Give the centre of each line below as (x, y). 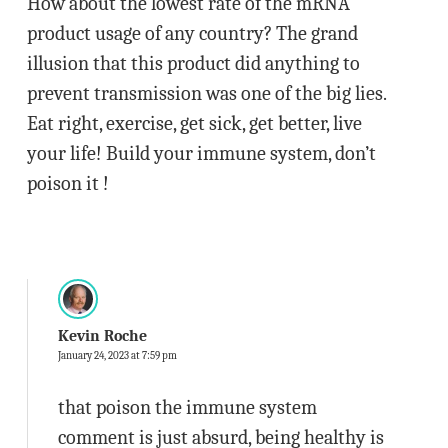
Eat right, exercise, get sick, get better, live (194, 123)
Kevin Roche (102, 336)
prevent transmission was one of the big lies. (206, 93)
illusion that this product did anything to (193, 63)
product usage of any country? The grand (192, 33)
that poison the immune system (187, 407)
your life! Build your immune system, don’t (201, 153)
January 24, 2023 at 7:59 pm (117, 355)
